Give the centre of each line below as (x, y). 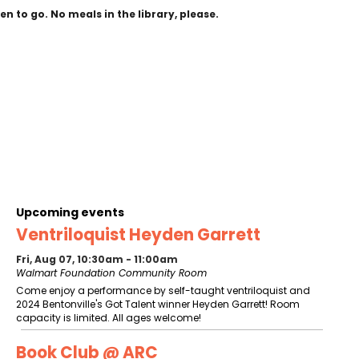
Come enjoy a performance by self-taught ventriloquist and (163, 291)
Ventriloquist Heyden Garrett (138, 235)
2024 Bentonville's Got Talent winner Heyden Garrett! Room (158, 305)
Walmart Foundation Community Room (111, 273)
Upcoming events (70, 213)
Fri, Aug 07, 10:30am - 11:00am (97, 260)
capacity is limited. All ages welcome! (109, 318)
